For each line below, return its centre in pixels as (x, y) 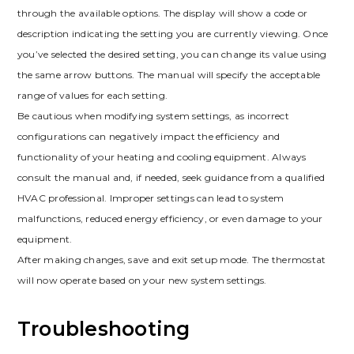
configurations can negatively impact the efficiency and (149, 137)
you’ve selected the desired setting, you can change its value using (172, 55)
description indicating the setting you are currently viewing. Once (173, 34)
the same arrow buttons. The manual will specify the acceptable (169, 75)
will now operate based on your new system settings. (142, 281)
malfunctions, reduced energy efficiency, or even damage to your (170, 219)
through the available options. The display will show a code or (162, 13)
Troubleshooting (104, 328)
